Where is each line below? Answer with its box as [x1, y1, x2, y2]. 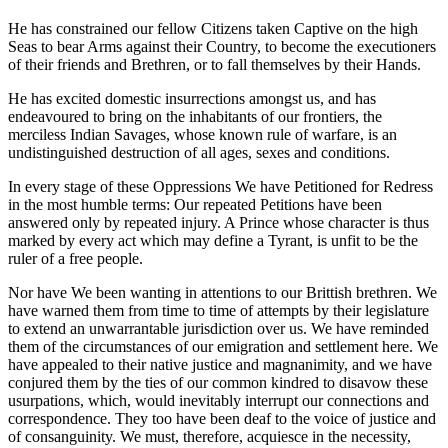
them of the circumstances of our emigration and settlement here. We [8, 338, 438, 356]
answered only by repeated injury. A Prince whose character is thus [8, 214, 429, 232]
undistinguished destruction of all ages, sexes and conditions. [8, 144, 390, 162]
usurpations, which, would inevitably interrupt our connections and [8, 392, 429, 410]
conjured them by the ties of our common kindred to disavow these [8, 374, 428, 392]
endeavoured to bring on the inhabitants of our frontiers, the [8, 108, 382, 126]
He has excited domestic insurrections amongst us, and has [8, 90, 376, 108]
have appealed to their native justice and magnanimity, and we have [8, 356, 432, 374]
